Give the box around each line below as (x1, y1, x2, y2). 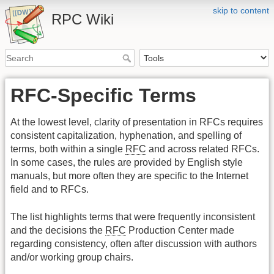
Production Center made (126, 224, 234, 235)
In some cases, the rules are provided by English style (10, 157, 243, 168)
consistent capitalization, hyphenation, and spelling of (10, 130, 242, 141)
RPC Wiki (51, 11, 114, 28)
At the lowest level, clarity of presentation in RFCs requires (10, 117, 263, 128)
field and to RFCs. (10, 184, 89, 195)
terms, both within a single (10, 144, 125, 155)
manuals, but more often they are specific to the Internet (10, 171, 248, 182)
